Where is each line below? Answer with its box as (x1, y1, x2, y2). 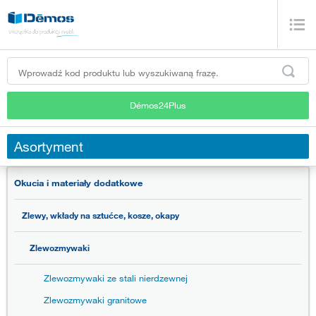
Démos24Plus (130, 99, 186, 111)
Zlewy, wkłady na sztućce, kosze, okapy (22, 209, 179, 221)
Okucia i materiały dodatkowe (14, 177, 142, 189)
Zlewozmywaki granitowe (44, 294, 147, 306)
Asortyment (14, 138, 83, 154)
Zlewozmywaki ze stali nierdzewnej (44, 272, 188, 284)
